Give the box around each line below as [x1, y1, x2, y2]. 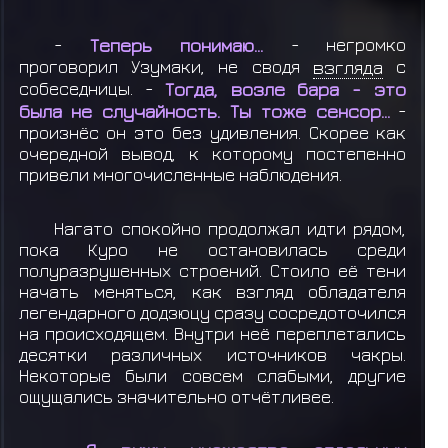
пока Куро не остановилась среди [18, 238, 407, 260]
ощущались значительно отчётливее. [18, 385, 334, 407]
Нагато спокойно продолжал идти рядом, [54, 217, 407, 239]
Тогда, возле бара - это [164, 78, 407, 101]
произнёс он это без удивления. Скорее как [18, 122, 407, 144]
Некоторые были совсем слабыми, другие [18, 364, 407, 386]
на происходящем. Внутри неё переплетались [18, 322, 407, 344]
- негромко [263, 34, 407, 56]
